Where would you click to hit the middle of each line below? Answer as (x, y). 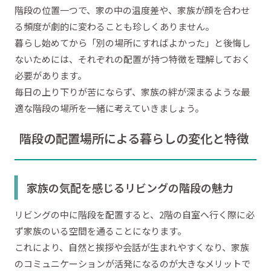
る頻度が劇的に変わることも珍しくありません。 (114, 27)
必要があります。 (51, 76)
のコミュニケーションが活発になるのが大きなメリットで (132, 263)
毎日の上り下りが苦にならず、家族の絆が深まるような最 (132, 92)
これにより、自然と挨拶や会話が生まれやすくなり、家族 (132, 247)
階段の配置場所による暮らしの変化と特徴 (134, 138)
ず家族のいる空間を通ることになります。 (100, 230)
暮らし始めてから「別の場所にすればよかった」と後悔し (132, 43)
